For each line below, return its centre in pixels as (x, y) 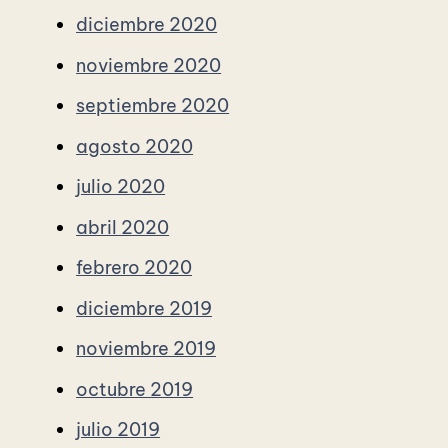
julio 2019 (118, 430)
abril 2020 (123, 227)
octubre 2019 (135, 389)
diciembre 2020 (147, 24)
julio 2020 (121, 187)
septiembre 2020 (153, 106)
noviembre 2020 (149, 65)
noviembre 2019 (146, 349)
